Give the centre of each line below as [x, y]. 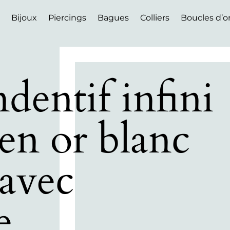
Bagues [113, 18]
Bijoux [24, 18]
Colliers [155, 18]
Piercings [67, 18]
